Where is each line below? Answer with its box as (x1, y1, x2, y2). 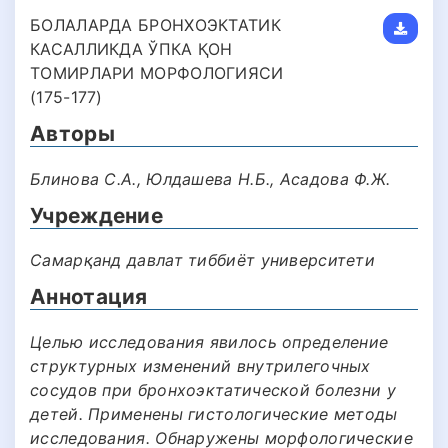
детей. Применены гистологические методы (30, 403, 398, 424)
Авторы (30, 121, 115, 147)
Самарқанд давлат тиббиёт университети (30, 250, 376, 271)
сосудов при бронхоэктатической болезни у (30, 379, 396, 400)
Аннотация (30, 284, 148, 310)
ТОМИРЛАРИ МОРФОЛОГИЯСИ (30, 63, 284, 84)
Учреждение (30, 202, 163, 228)
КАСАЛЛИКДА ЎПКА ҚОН (30, 39, 233, 60)
